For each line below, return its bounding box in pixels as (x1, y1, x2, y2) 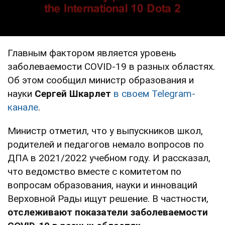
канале (8, 101, 38, 113)
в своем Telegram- (114, 87, 195, 99)
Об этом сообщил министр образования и (8, 74, 194, 86)
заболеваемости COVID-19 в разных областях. (8, 60, 215, 72)
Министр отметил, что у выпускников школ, (8, 125, 203, 137)
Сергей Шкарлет (35, 87, 111, 99)
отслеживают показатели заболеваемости (8, 206, 208, 218)
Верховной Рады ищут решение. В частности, (8, 192, 208, 204)
